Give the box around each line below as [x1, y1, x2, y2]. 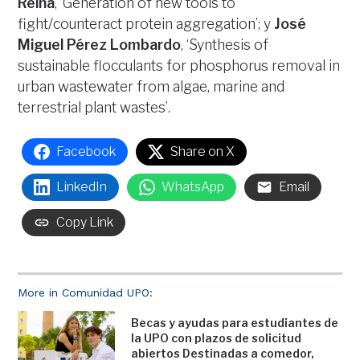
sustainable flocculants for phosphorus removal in [18, 57, 341, 75]
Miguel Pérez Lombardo [18, 36, 182, 54]
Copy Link [56, 215, 114, 231]
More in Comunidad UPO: [18, 286, 153, 300]
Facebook [56, 144, 117, 160]
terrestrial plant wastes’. [18, 99, 171, 117]
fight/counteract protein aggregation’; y [18, 15, 275, 33]
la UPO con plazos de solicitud [131, 331, 302, 346]
